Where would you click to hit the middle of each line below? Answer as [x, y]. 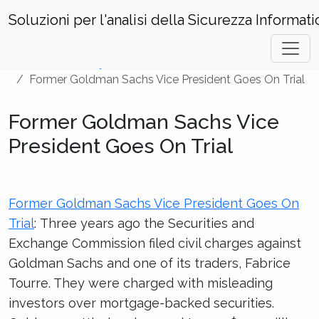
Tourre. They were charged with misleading [141, 283]
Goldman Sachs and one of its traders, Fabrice [150, 263]
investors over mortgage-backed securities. [141, 303]
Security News [100, 62]
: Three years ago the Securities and [144, 223]
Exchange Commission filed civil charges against [155, 243]
